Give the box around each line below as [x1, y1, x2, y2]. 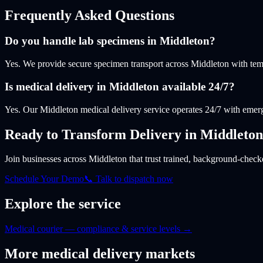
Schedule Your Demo [5, 174, 84, 184]
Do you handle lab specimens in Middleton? [5, 35, 215, 48]
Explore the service [5, 196, 121, 212]
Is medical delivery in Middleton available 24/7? [5, 80, 235, 93]
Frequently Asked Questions [5, 7, 174, 23]
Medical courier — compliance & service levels [5, 224, 180, 234]
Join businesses [5, 154, 61, 164]
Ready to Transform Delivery [5, 126, 181, 142]
